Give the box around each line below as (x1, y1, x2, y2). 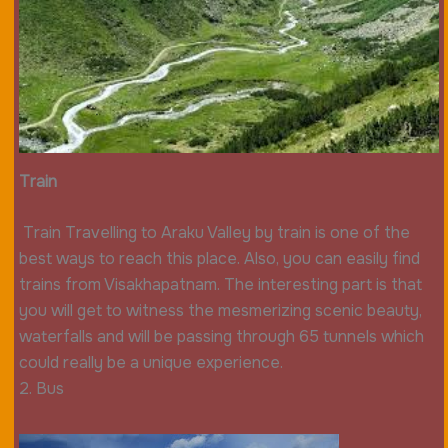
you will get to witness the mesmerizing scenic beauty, (18, 300, 422, 322)
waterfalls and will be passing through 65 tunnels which (18, 326, 424, 348)
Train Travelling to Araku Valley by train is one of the (18, 222, 410, 244)
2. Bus (18, 378, 68, 400)
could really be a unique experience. (18, 352, 283, 374)
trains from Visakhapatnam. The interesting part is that (18, 274, 422, 296)
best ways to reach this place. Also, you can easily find (18, 248, 420, 270)
